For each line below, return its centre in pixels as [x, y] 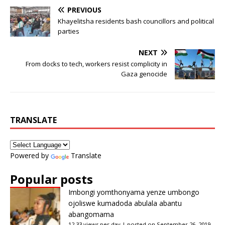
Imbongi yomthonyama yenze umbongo [134, 192]
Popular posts [51, 179]
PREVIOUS [84, 10]
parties [69, 31]
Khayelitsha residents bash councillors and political [136, 21]
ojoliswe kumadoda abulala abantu [125, 203]
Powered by [30, 156]
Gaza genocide [144, 74]
